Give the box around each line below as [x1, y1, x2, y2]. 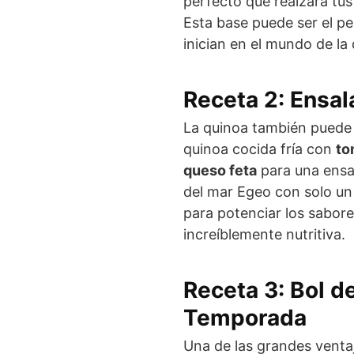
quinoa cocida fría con [183, 141, 336, 158]
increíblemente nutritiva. [183, 226, 345, 243]
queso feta [183, 162, 257, 179]
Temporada [183, 304, 307, 332]
